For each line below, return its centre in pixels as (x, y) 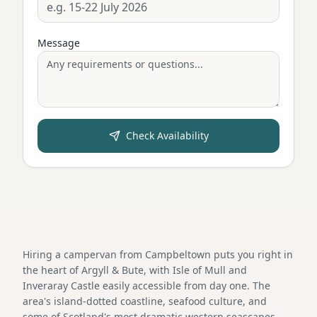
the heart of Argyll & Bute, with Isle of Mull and (135, 270)
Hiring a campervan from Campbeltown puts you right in (158, 254)
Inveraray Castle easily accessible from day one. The (146, 285)
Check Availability (167, 135)
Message (59, 42)
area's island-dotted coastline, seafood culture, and (145, 301)
